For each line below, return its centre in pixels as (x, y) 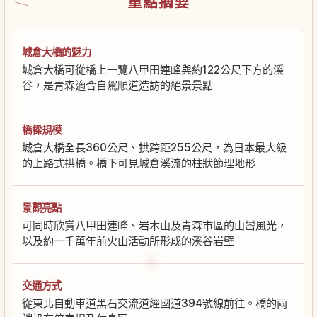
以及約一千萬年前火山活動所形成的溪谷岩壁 (128, 241)
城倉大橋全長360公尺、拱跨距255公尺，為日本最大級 (154, 147)
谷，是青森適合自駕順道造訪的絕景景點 (117, 85)
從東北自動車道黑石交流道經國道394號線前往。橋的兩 (155, 303)
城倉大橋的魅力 (57, 52)
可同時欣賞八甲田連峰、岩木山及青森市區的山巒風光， (155, 225)
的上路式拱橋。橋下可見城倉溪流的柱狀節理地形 (139, 163)
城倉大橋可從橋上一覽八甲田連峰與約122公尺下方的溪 (153, 69)
